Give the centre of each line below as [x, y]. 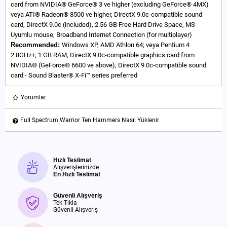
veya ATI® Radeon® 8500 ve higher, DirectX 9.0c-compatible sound [106, 14]
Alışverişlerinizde [76, 167]
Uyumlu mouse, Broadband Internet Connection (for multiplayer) [101, 35]
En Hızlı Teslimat [77, 174]
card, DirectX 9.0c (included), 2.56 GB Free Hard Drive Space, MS [103, 25]
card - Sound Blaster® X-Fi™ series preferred [74, 75]
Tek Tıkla [65, 203]
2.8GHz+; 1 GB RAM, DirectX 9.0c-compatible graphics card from [103, 55]
